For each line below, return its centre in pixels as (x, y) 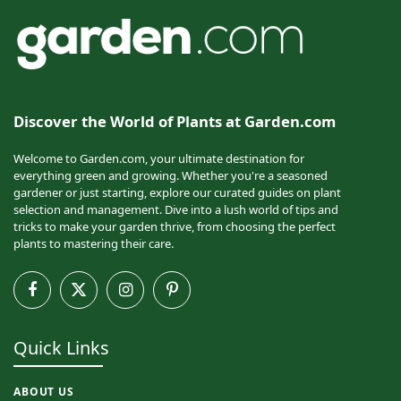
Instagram (152, 297)
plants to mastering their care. (94, 243)
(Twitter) (100, 314)
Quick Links (61, 347)
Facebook (57, 297)
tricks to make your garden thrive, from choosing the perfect (175, 226)
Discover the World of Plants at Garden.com (175, 121)
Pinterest (195, 297)
